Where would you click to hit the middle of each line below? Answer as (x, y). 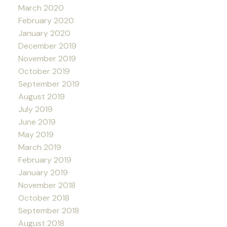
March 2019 (40, 147)
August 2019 (41, 96)
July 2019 (35, 109)
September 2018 (48, 210)
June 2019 (37, 122)
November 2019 (47, 58)
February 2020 (46, 20)
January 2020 (44, 33)
